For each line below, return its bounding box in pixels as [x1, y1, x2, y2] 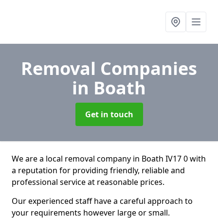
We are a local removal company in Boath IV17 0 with [12, 153, 206, 164]
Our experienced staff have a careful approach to [12, 196, 193, 206]
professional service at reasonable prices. [12, 177, 164, 187]
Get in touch [85, 109, 133, 120]
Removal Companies [21, 56, 197, 80]
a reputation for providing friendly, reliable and [12, 165, 185, 176]
